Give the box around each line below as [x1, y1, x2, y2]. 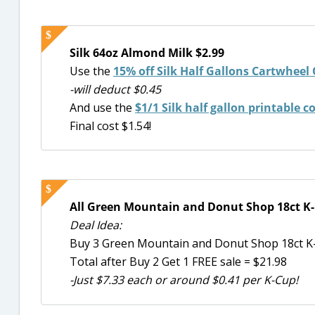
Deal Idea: [70, 217, 122, 233]
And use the [70, 100, 135, 115]
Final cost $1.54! [70, 118, 151, 134]
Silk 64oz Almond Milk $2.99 [70, 45, 224, 60]
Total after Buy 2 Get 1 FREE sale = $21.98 [70, 254, 287, 270]
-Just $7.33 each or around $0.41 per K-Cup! [70, 272, 298, 288]
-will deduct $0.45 [70, 82, 161, 97]
